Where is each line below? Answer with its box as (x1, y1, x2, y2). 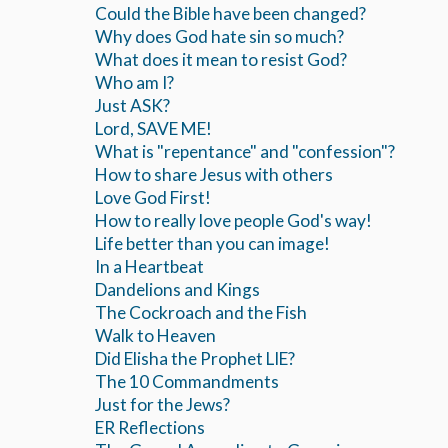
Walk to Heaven (95, 325, 216, 347)
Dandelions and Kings (95, 279, 260, 301)
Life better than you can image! (95, 233, 330, 255)
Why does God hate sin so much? (95, 26, 344, 48)
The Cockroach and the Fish (95, 302, 307, 324)
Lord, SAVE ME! (95, 118, 212, 140)
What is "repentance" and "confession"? (95, 141, 395, 163)
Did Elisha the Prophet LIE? (95, 348, 295, 370)
